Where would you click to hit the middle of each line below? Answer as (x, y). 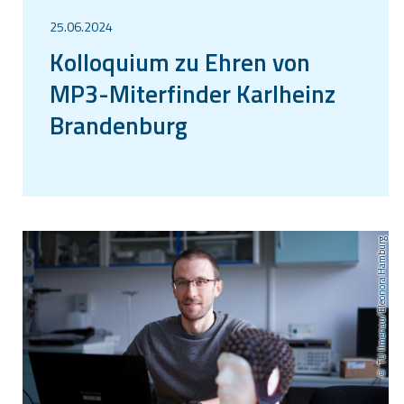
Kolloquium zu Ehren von (180, 61)
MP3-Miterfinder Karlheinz (193, 93)
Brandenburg (119, 124)
